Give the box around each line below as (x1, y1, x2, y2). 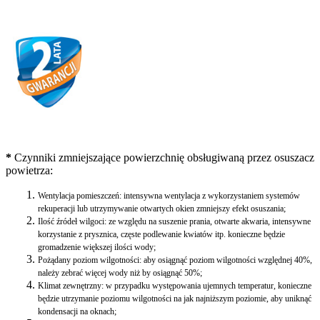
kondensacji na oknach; (38, 306, 116, 317)
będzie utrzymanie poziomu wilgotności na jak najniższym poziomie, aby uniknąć (38, 294, 311, 304)
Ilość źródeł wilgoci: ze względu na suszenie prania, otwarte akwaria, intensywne (38, 216, 311, 227)
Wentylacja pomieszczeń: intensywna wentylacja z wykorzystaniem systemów (38, 191, 300, 201)
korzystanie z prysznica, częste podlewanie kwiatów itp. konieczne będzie (38, 229, 285, 240)
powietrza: (6, 164, 53, 177)
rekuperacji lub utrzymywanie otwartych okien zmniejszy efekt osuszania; (38, 204, 286, 214)
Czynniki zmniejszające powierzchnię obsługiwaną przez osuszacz (14, 151, 314, 164)
